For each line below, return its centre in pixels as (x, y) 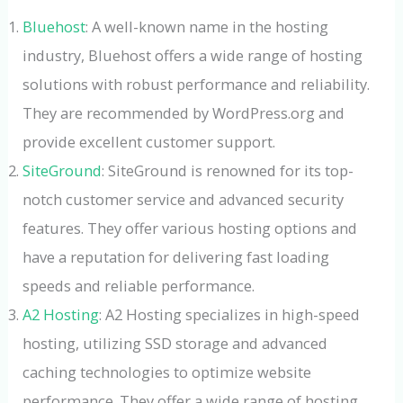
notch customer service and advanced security (184, 199)
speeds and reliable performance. (139, 285)
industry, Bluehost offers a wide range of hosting (193, 55)
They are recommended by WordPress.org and (184, 112)
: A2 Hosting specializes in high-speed (230, 314)
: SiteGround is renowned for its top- (228, 170)
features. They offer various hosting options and (190, 228)
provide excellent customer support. (149, 141)
